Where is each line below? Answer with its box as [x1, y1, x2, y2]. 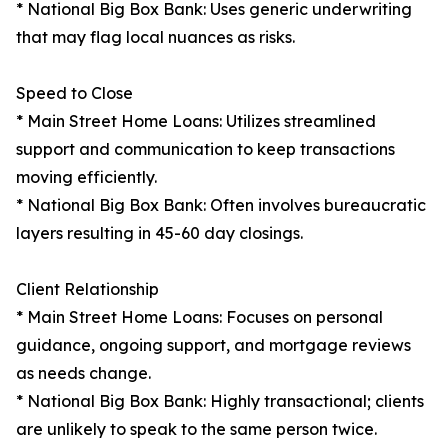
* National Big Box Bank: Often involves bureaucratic [16, 195, 426, 216]
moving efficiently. [16, 167, 157, 188]
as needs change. [16, 363, 151, 384]
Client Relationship [16, 279, 159, 300]
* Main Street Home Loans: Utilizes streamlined [16, 111, 376, 132]
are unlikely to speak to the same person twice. [16, 419, 377, 440]
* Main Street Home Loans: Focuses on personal [16, 307, 383, 328]
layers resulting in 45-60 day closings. [16, 223, 303, 244]
